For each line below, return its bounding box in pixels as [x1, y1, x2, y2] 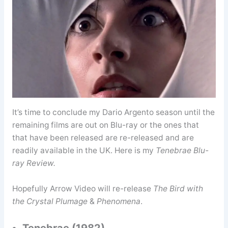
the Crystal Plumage [12, 196, 88, 206]
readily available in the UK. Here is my [12, 145, 156, 155]
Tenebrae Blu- [155, 145, 209, 155]
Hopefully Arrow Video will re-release [12, 183, 153, 193]
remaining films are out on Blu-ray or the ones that [12, 120, 199, 130]
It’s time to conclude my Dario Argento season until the [12, 107, 215, 117]
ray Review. [12, 158, 55, 168]
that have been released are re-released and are [12, 132, 194, 142]
